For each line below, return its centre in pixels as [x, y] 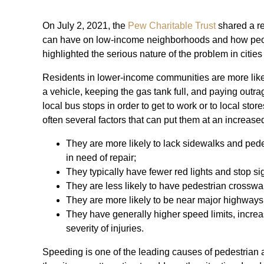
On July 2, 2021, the [85, 25]
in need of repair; [101, 157]
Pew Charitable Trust [172, 25]
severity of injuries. [105, 228]
